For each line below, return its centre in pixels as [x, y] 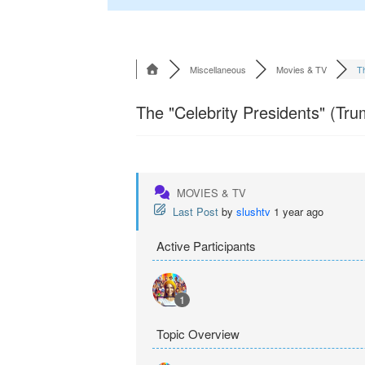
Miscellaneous [218, 69]
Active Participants [206, 245]
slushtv [253, 211]
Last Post [196, 211]
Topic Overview [198, 333]
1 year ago [299, 211]
